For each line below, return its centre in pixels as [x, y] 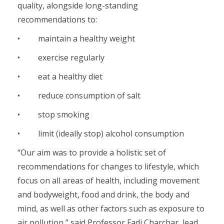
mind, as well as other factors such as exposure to [111, 209]
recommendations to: [57, 20]
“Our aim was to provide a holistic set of [92, 153]
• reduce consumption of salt [79, 96]
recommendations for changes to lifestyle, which [108, 167]
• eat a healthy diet [60, 77]
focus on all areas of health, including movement [108, 181]
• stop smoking [53, 115]
